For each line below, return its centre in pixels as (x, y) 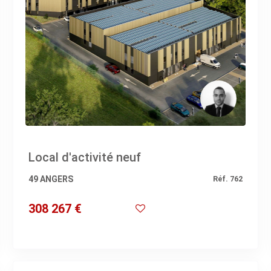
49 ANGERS (51, 179)
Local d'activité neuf (84, 157)
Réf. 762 (228, 178)
